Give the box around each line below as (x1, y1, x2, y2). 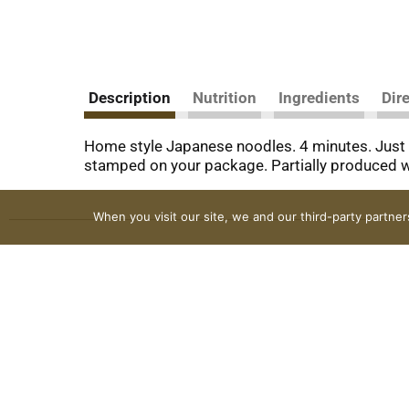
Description (89, 88, 171, 107)
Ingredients (278, 88, 360, 107)
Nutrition (193, 88, 257, 107)
